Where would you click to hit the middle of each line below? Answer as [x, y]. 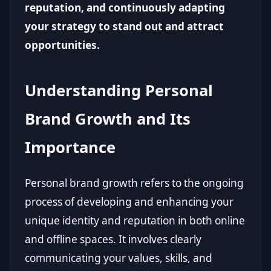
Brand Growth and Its [108, 119]
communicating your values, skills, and [119, 258]
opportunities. [62, 45]
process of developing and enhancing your [129, 202]
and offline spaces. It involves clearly [113, 240]
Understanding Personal [119, 91]
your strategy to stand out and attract [124, 27]
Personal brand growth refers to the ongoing [134, 183]
